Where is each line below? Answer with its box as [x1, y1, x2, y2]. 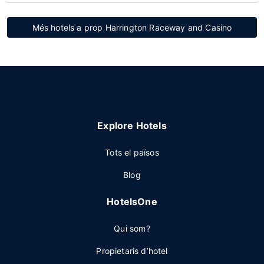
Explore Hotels [97, 120, 167, 131]
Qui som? [114, 223, 150, 233]
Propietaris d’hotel [96, 246, 168, 256]
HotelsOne [107, 196, 157, 207]
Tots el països [105, 147, 159, 157]
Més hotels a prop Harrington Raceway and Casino [32, 22, 232, 32]
